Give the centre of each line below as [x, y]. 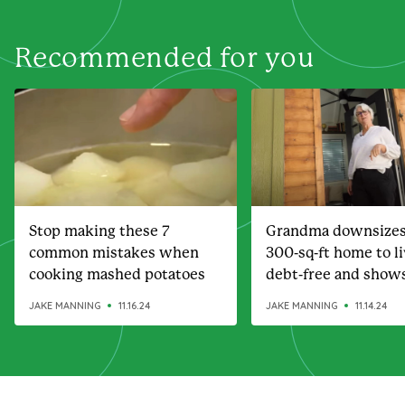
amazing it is [309, 296]
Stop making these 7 [99, 231]
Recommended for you [165, 58]
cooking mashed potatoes [117, 274]
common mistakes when [114, 253]
